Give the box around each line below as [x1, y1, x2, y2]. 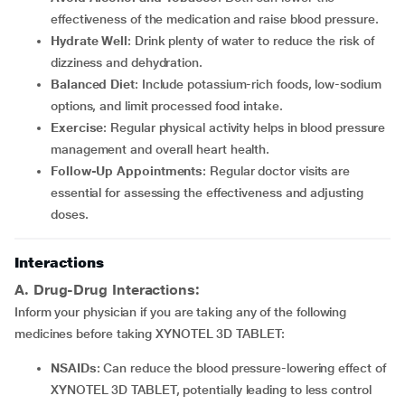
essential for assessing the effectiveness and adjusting [51, 185, 363, 200]
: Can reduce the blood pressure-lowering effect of [96, 361, 386, 375]
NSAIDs [59, 361, 97, 375]
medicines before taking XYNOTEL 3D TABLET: [14, 326, 285, 341]
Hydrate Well [59, 33, 128, 48]
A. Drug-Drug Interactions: [14, 281, 200, 298]
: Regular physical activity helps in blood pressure [103, 120, 386, 135]
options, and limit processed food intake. [51, 99, 283, 113]
